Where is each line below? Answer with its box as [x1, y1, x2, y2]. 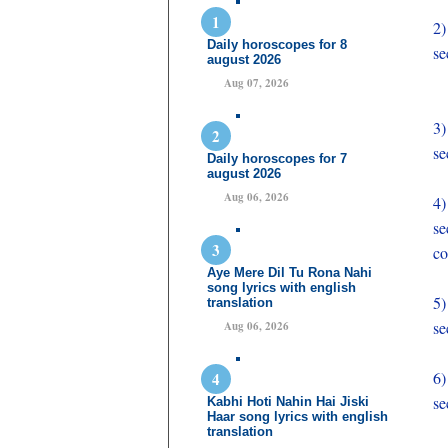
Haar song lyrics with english [207, 409, 388, 424]
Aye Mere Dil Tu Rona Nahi [207, 265, 372, 280]
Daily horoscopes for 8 [207, 37, 347, 52]
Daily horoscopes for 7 [207, 151, 347, 166]
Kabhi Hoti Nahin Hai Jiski [207, 394, 369, 409]
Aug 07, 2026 [224, 75, 289, 91]
